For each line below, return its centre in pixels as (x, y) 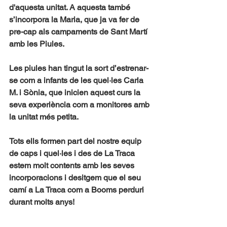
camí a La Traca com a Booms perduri (78, 190)
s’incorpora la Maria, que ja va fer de (75, 20)
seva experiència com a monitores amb (80, 105)
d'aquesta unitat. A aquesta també (71, 7)
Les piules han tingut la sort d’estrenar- (79, 68)
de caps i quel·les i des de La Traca (73, 153)
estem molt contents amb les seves (73, 165)
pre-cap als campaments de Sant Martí (79, 32)
